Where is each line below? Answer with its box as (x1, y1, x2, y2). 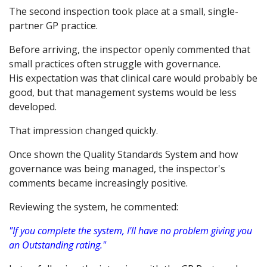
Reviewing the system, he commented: (9, 200, 178, 213)
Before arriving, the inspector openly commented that (9, 43, 250, 56)
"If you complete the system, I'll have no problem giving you (9, 224, 252, 237)
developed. (9, 100, 57, 113)
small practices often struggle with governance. (9, 57, 221, 70)
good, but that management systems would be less (9, 86, 237, 99)
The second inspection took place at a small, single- (9, 5, 238, 18)
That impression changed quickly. (9, 124, 158, 137)
